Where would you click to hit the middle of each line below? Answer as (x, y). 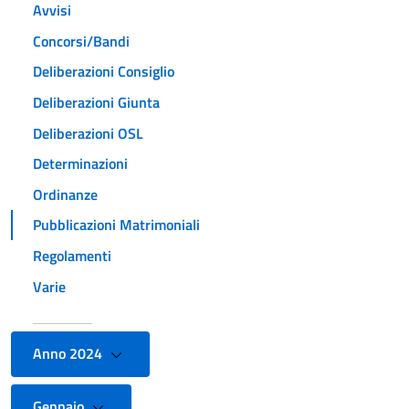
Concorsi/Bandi (81, 41)
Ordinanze (65, 194)
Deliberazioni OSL (88, 133)
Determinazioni (80, 164)
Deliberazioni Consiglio (104, 72)
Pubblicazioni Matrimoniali (116, 225)
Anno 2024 (69, 354)
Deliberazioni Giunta (96, 102)
